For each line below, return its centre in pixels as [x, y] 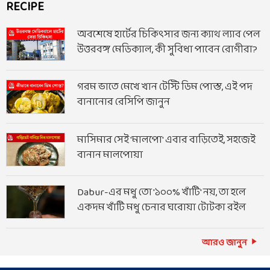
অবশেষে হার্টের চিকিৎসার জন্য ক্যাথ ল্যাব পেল [169, 34]
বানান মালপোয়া [110, 155]
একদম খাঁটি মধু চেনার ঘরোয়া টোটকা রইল [162, 208]
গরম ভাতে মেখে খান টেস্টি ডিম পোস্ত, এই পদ [165, 87]
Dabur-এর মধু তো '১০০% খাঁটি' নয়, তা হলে [162, 193]
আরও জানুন [224, 243]
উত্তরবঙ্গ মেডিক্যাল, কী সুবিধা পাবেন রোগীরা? [167, 49]
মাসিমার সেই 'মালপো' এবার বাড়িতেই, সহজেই [166, 140]
